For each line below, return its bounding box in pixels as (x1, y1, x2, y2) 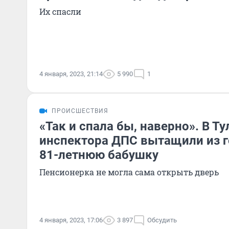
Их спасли (39, 6, 81, 17)
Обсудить (147, 216, 177, 224)
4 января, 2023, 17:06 (39, 216, 103, 224)
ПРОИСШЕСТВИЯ (52, 107, 108, 114)
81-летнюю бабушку (39, 148, 158, 162)
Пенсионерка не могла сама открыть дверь (39, 167, 219, 177)
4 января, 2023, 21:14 (39, 70, 103, 78)
